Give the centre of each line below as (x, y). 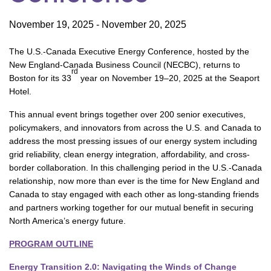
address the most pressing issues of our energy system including (133, 141)
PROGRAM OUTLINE (51, 244)
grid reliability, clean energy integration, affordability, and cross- (129, 154)
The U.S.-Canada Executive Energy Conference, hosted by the (129, 51)
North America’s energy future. (67, 221)
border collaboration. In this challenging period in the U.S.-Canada (135, 168)
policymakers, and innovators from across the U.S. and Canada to (135, 128)
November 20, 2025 (144, 24)
